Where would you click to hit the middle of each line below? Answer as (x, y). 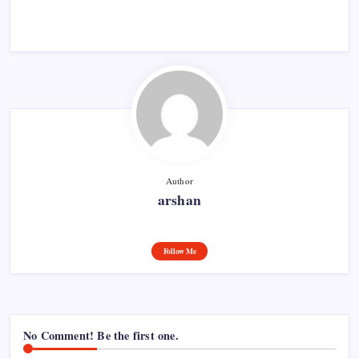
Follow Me (179, 251)
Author (179, 181)
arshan (179, 200)
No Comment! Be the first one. (101, 335)
